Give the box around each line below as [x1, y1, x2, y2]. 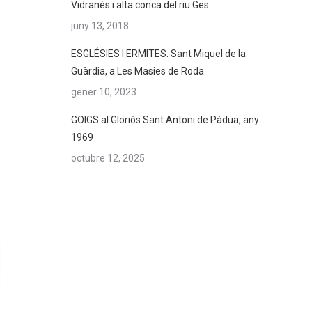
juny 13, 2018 [71, 20, 129, 31]
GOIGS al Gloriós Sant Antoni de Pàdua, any [71, 114, 259, 125]
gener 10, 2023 [71, 86, 136, 97]
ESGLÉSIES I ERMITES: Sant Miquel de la [71, 48, 246, 59]
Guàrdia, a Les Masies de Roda [71, 65, 204, 77]
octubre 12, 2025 [71, 153, 145, 164]
